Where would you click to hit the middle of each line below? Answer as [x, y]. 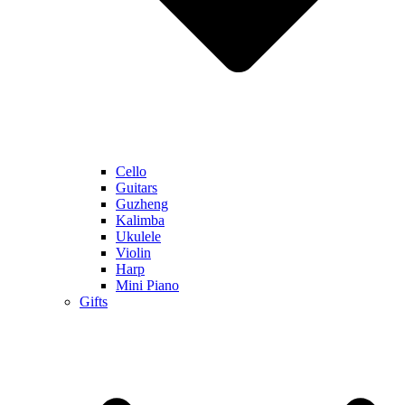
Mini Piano [147, 286]
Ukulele [138, 237]
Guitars [137, 188]
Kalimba [140, 221]
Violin [133, 253]
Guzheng [142, 204]
